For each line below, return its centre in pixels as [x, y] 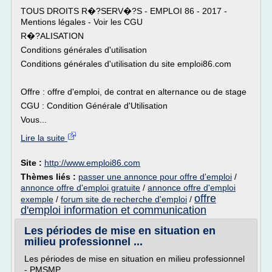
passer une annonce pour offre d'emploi [155, 177]
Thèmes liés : [49, 177]
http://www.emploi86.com [92, 163]
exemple [37, 199]
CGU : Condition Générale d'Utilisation [94, 106]
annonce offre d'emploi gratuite [80, 188]
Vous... [34, 120]
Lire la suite [44, 138]
